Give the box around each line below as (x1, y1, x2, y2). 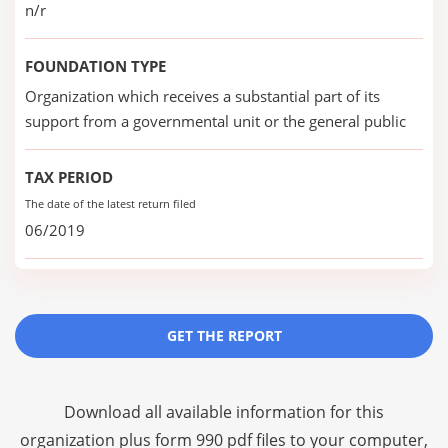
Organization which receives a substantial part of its (25, 86, 380, 106)
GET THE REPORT (166, 326, 282, 345)
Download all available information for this (64, 401, 384, 423)
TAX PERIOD (25, 167, 113, 187)
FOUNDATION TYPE (25, 56, 166, 76)
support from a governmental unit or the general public (25, 111, 406, 131)
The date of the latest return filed (25, 196, 196, 211)
